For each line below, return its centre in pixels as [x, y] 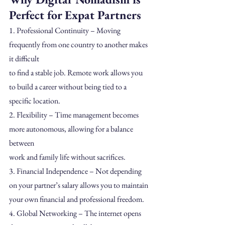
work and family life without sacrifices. [67, 157]
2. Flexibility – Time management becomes [75, 115]
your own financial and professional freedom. [77, 199]
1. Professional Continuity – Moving [66, 30]
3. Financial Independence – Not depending [76, 171]
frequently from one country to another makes [79, 44]
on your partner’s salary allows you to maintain [79, 185]
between [22, 143]
